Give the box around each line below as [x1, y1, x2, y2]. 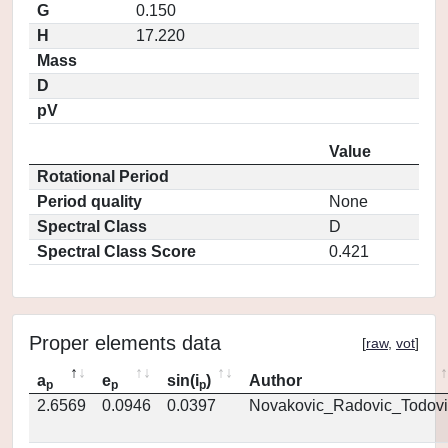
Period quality [37, 193, 142, 210]
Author [249, 372, 302, 389]
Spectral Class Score [37, 243, 196, 260]
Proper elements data [29, 332, 221, 354]
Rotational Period [37, 168, 169, 185]
